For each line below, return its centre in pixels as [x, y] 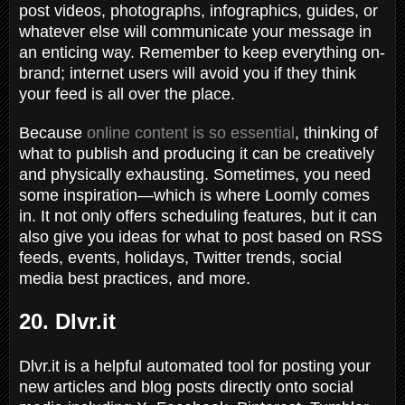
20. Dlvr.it [67, 321]
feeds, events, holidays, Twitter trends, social [180, 257]
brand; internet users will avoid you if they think [188, 73]
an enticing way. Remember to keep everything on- [202, 52]
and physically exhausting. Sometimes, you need [195, 174]
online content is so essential [191, 132]
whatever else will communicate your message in [195, 31]
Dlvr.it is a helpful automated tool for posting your [195, 366]
